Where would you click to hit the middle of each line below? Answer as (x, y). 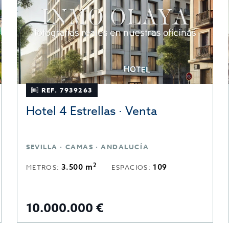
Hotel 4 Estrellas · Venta (91, 112)
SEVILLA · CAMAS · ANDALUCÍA (88, 147)
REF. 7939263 (67, 90)
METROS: (44, 167)
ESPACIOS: (132, 167)
